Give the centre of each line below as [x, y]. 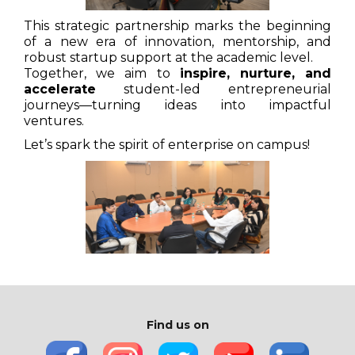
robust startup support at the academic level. [168, 57]
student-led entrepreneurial [214, 89]
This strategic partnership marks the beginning [177, 26]
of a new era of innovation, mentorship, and [177, 42]
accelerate [60, 89]
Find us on [177, 325]
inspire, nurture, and [256, 73]
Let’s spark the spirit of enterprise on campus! [167, 145]
